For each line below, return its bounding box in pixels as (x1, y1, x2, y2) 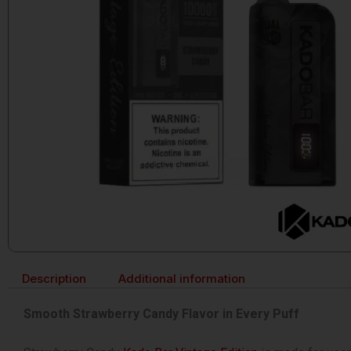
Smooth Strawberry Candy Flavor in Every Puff (24, 306, 299, 321)
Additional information (118, 271, 245, 286)
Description (22, 271, 86, 286)
